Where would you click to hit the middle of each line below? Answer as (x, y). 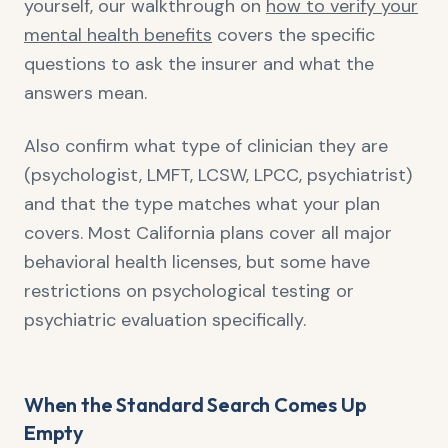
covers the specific (293, 35)
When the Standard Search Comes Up (195, 404)
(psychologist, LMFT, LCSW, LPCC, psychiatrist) (218, 175)
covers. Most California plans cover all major (208, 233)
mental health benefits (118, 35)
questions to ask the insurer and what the (199, 64)
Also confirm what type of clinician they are (206, 146)
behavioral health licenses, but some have (197, 262)
